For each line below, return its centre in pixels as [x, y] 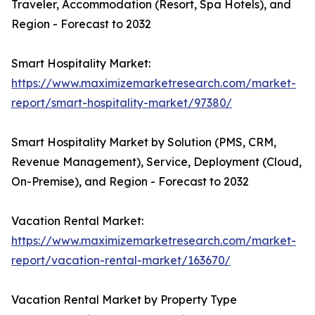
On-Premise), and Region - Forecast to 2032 [130, 182]
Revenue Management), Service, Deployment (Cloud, [156, 162]
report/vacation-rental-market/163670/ [121, 261]
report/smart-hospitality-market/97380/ [122, 103]
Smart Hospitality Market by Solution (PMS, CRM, [144, 142]
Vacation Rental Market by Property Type [124, 300]
